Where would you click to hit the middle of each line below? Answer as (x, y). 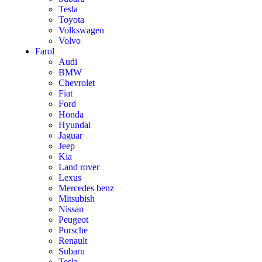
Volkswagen (81, 30)
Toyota (71, 20)
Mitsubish (77, 199)
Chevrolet (77, 83)
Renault (73, 241)
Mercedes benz (86, 188)
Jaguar (70, 135)
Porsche (73, 230)
